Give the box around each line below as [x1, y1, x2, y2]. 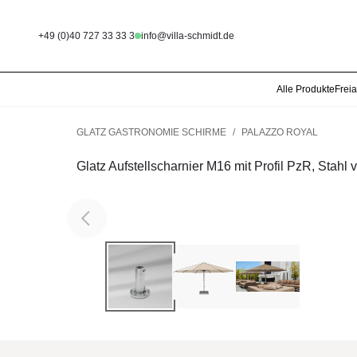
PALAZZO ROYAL [241, 127, 318, 138]
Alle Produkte [277, 84, 335, 95]
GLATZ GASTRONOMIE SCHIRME [76, 127, 226, 138]
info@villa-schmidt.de [141, 30, 234, 41]
